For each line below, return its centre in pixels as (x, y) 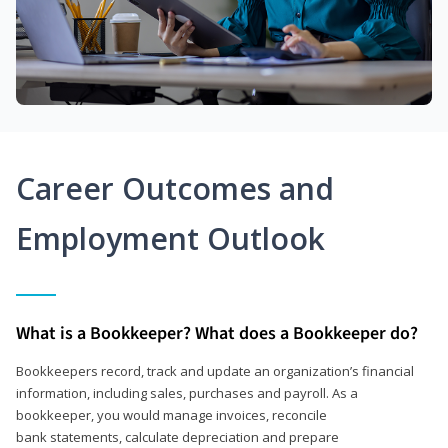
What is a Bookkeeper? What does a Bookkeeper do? (217, 333)
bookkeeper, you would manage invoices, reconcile (171, 414)
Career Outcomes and (175, 188)
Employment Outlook (170, 238)
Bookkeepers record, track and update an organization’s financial (215, 370)
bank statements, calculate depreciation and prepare (177, 436)
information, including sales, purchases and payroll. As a (187, 392)
